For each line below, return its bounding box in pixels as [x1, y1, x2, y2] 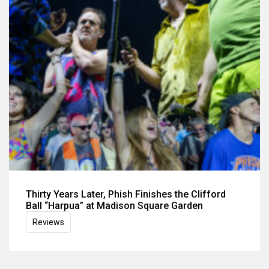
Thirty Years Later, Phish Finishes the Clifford [26, 188, 226, 200]
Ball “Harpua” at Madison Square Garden [26, 199, 203, 211]
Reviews [32, 217, 64, 227]
